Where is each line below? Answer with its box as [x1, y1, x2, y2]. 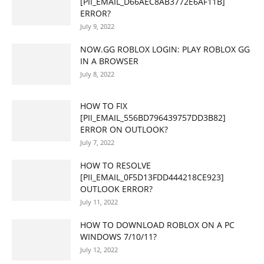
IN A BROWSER [80, 55, 138, 67]
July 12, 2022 [80, 245, 118, 254]
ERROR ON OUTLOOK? [80, 123, 168, 135]
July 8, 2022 [80, 69, 114, 78]
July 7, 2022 [80, 137, 114, 147]
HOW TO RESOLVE [80, 159, 151, 171]
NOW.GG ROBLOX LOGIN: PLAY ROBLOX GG [80, 43, 250, 55]
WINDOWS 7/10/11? [80, 230, 157, 242]
